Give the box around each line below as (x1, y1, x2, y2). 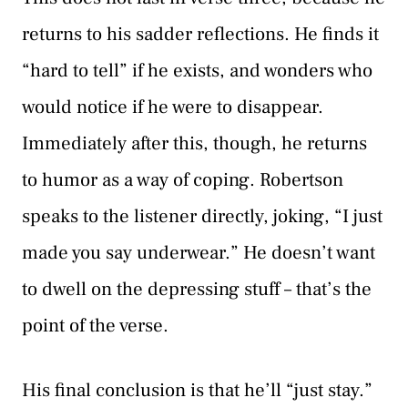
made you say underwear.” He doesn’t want (22, 240, 375, 265)
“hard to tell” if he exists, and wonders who (22, 57, 372, 83)
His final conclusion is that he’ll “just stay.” (22, 378, 372, 403)
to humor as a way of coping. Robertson (22, 167, 343, 192)
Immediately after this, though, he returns (22, 130, 367, 156)
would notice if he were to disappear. (22, 94, 323, 119)
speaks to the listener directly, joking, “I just (22, 203, 382, 229)
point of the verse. (22, 312, 168, 338)
